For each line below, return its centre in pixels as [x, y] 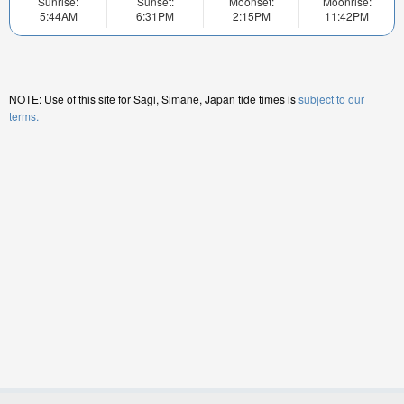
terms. [24, 116]
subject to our [331, 99]
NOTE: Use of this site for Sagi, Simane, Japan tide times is [154, 99]
